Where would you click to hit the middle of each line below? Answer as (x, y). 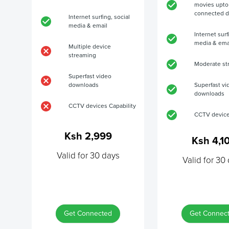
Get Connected (88, 213)
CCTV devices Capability (102, 106)
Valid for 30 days (88, 156)
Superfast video (90, 76)
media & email (88, 26)
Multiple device (90, 47)
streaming (82, 55)
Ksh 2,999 (88, 136)
